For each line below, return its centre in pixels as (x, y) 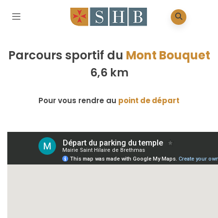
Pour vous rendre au (78, 100)
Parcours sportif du (67, 55)
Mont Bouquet (168, 55)
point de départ (149, 100)
